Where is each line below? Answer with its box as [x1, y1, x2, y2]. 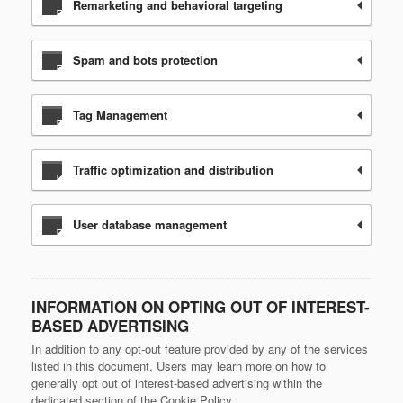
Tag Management [73, 106, 167, 123]
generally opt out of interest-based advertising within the [31, 374, 322, 391]
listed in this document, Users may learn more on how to [31, 357, 326, 374]
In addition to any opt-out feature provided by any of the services [31, 340, 368, 357]
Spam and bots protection [73, 51, 218, 68]
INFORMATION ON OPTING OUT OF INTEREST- [31, 296, 370, 318]
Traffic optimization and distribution [73, 161, 273, 178]
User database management [73, 216, 227, 233]
